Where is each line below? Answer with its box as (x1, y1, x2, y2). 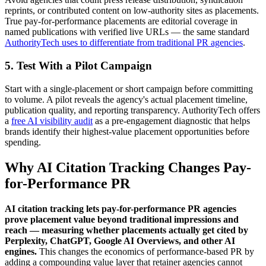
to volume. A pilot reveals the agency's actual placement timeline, (5, 94, 248, 104)
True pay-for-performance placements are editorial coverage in (5, 16, 237, 27)
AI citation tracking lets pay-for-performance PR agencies (5, 203, 236, 214)
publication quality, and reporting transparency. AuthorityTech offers (5, 104, 260, 115)
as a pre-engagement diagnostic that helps (93, 115, 250, 126)
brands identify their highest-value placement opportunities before (5, 126, 249, 137)
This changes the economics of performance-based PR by (37, 246, 254, 256)
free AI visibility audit (11, 115, 93, 126)
